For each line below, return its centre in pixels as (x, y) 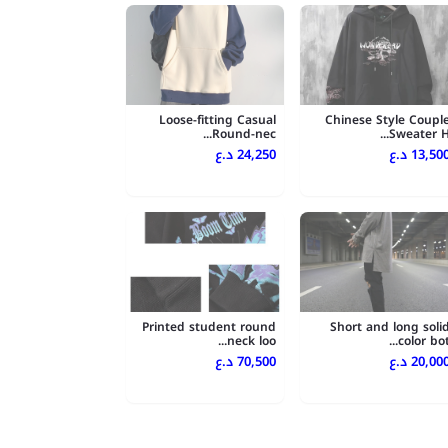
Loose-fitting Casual (217, 120)
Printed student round (209, 327)
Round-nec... (244, 134)
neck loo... (251, 341)
